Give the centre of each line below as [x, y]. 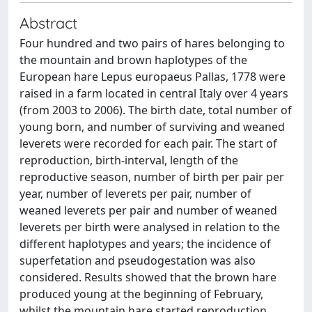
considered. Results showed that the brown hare [148, 277]
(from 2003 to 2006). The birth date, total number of [156, 110]
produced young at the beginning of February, [141, 294]
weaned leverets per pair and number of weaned [148, 210]
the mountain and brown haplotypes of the [133, 60]
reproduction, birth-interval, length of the [129, 160]
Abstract [48, 23]
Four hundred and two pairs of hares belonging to [152, 43]
